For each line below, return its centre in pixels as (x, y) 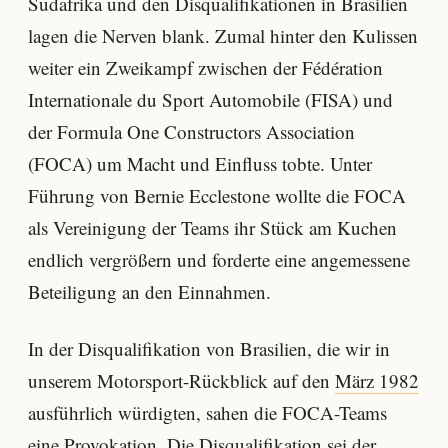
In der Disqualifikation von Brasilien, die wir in (209, 349)
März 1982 (377, 381)
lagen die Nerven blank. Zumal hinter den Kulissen (223, 35)
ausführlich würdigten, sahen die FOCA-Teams (207, 413)
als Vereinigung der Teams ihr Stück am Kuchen (212, 227)
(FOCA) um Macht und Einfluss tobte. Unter (200, 163)
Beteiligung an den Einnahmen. (149, 291)
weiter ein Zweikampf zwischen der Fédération (205, 67)
